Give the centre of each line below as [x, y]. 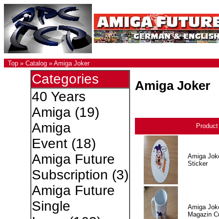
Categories [65, 79]
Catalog [36, 63]
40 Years [58, 97]
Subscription [70, 175]
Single [51, 206]
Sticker [197, 163]
